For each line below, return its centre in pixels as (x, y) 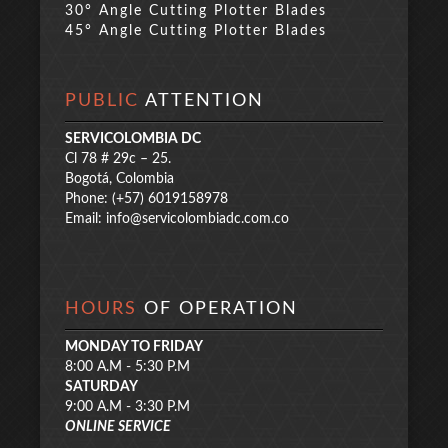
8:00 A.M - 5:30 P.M (127, 366)
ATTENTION (201, 100)
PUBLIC (102, 100)
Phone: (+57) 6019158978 (146, 198)
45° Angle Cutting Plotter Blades (196, 30)
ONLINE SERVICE (118, 426)
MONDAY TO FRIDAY (134, 346)
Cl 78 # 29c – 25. (120, 158)
